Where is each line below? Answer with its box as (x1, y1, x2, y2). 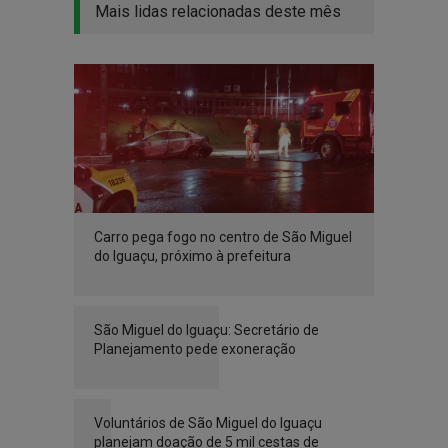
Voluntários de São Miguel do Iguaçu (94, 415, 322, 432)
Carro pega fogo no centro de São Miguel (94, 229, 352, 246)
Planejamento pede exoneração (94, 341, 296, 358)
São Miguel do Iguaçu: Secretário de (94, 322, 319, 339)
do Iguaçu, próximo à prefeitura (94, 248, 291, 265)
